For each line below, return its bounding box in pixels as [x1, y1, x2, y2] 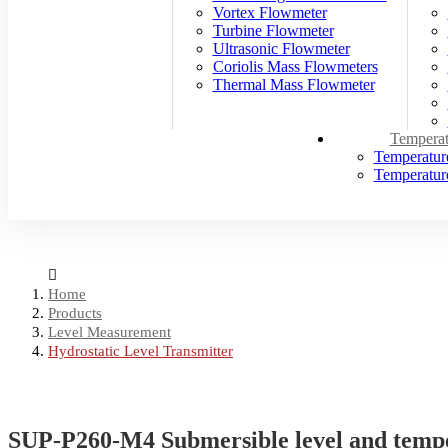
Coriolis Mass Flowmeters [212, 58, 378, 75]
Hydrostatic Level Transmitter [48, 343, 233, 359]
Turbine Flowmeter [212, 22, 334, 39]
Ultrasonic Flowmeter [212, 40, 350, 57]
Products [48, 305, 102, 321]
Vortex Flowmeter [212, 4, 327, 21]
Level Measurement [48, 324, 171, 340]
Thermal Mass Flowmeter [212, 76, 375, 93]
